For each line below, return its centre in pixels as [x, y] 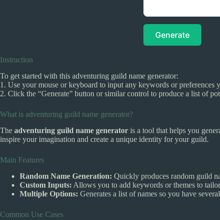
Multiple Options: [49, 193]
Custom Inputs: [46, 185]
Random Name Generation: [66, 176]
